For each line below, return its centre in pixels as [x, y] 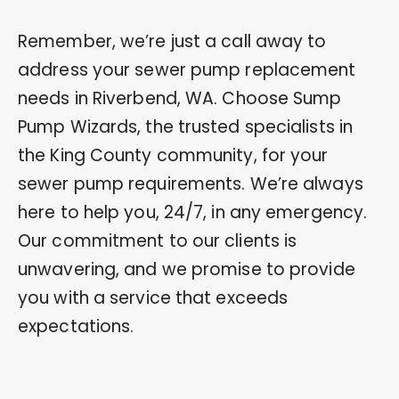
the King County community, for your [173, 155]
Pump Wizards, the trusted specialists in [186, 126]
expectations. [76, 326]
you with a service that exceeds [153, 297]
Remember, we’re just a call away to [172, 41]
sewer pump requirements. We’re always [191, 183]
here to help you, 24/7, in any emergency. [193, 212]
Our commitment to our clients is [158, 240]
